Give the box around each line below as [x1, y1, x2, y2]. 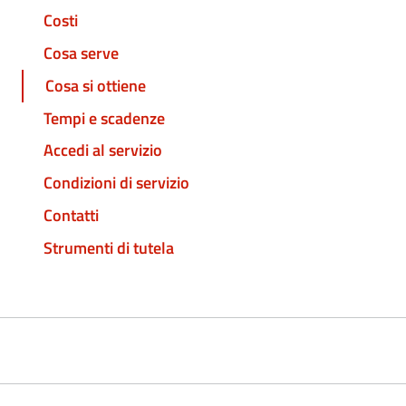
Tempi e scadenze [43, 105, 165, 130]
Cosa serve [43, 41, 119, 66]
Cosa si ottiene [45, 72, 146, 98]
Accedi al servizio [43, 138, 162, 163]
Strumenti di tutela [43, 235, 174, 260]
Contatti [43, 202, 99, 227]
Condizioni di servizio [43, 170, 189, 196]
